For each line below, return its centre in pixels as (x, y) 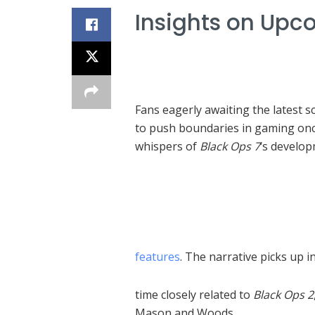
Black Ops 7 (230, 147)
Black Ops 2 (283, 295)
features (157, 257)
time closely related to (194, 295)
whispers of (167, 147)
